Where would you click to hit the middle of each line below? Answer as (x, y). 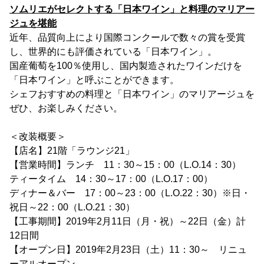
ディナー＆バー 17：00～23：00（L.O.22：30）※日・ (130, 193)
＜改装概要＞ (38, 136)
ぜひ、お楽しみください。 (66, 108)
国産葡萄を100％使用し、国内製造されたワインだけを (126, 65)
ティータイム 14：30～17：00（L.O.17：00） (111, 179)
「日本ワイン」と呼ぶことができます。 (94, 80)
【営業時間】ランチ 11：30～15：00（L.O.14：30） (125, 164)
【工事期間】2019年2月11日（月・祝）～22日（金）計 (128, 221)
